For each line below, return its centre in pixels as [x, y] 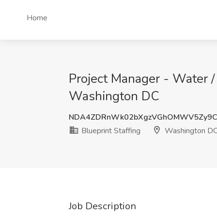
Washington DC [114, 96]
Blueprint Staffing [110, 131]
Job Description [102, 206]
